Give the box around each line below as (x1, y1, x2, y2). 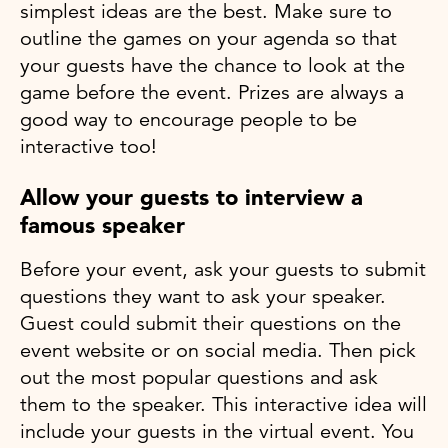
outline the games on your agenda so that (20, 26, 397, 52)
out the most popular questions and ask (20, 365, 378, 391)
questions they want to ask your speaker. (20, 284, 386, 310)
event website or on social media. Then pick (20, 338, 416, 364)
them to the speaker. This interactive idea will (20, 392, 427, 418)
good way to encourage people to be (20, 107, 357, 133)
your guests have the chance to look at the (20, 53, 405, 79)
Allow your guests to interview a (20, 183, 363, 212)
